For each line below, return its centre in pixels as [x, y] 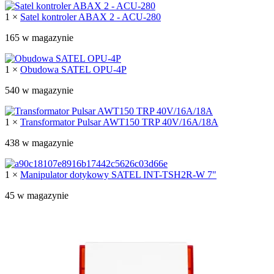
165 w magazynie [39, 37]
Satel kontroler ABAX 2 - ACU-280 [91, 17]
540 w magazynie [39, 90]
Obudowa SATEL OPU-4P [73, 69]
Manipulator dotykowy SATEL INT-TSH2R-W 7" [118, 174]
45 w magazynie [37, 195]
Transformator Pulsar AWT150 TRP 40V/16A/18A [119, 122]
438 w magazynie [39, 143]
